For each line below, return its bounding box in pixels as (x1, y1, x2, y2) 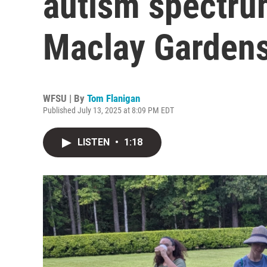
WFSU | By (43, 92, 87, 104)
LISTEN (77, 136, 112, 148)
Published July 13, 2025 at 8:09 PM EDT (43, 105, 174, 115)
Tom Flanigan (87, 92, 140, 104)
